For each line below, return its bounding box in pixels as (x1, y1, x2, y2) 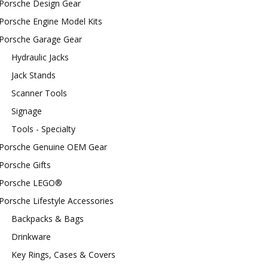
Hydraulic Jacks (11, 51, 69, 63)
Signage (11, 105, 42, 117)
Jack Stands (11, 69, 56, 81)
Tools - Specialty (11, 123, 75, 135)
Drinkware (11, 231, 51, 242)
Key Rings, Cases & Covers (11, 249, 115, 260)
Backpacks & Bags (11, 213, 84, 224)
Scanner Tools (11, 87, 67, 99)
